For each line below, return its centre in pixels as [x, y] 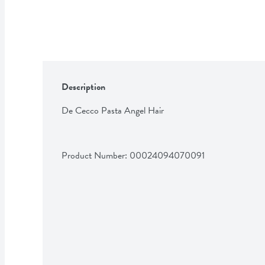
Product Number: [96, 155]
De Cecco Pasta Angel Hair [113, 110]
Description [83, 87]
